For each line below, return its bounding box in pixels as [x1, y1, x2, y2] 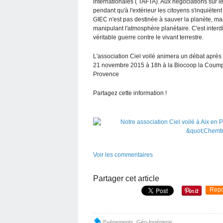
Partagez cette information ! [93, 90, 167, 97]
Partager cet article [93, 174, 159, 183]
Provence [93, 71, 119, 78]
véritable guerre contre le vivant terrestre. [93, 34, 204, 41]
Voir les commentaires [93, 151, 153, 158]
